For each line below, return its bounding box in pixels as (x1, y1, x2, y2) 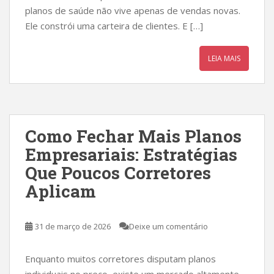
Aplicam (25, 180, 96, 202)
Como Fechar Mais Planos (25, 125, 242, 147)
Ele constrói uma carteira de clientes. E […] (25, 20, 203, 32)
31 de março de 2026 (35, 221, 111, 232)
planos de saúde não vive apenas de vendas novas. (25, 4, 240, 17)
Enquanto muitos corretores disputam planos (25, 253, 216, 265)
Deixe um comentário (129, 221, 208, 232)
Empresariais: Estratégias (25, 143, 237, 166)
